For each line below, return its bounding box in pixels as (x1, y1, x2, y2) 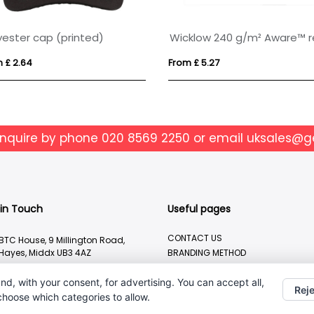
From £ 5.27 (168, 56, 220, 69)
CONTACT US (168, 232, 222, 244)
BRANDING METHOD (168, 247, 246, 259)
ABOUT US (168, 261, 209, 273)
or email (190, 130, 247, 146)
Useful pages (168, 202, 231, 216)
